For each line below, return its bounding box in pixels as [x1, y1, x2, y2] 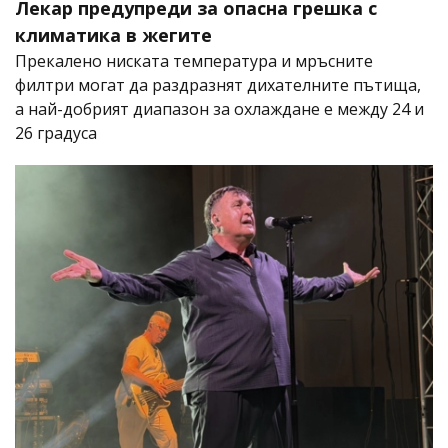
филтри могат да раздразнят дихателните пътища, [15, 74, 421, 97]
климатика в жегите [15, 23, 212, 48]
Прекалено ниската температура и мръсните [15, 50, 373, 73]
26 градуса [15, 122, 97, 145]
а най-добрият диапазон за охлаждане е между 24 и [15, 98, 424, 121]
